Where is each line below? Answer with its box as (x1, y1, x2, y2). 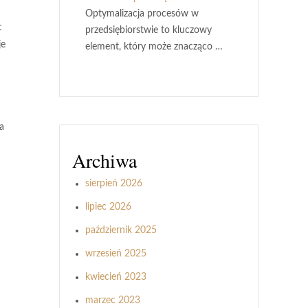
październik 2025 (85, 225, 157, 235)
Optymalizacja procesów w (85, 9, 199, 19)
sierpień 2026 (85, 179, 142, 188)
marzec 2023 (85, 296, 140, 305)
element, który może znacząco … (85, 42, 223, 52)
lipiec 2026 (85, 202, 131, 212)
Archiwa (72, 147, 137, 173)
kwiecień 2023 (85, 272, 146, 282)
